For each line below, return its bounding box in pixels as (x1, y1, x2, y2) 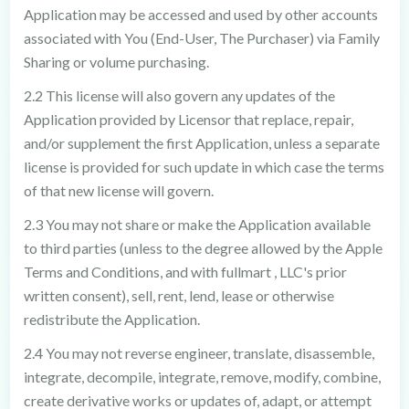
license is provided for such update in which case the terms (23, 158, 384, 175)
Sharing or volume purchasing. (23, 53, 209, 70)
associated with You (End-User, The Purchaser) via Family (23, 29, 380, 47)
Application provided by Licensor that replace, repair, (23, 110, 353, 128)
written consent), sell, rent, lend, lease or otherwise (23, 287, 334, 304)
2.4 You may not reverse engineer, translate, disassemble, (23, 344, 374, 362)
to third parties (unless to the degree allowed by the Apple (23, 239, 383, 257)
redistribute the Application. (23, 310, 200, 328)
